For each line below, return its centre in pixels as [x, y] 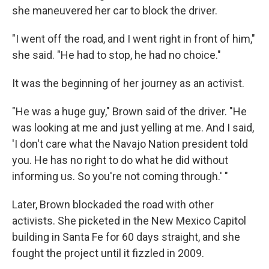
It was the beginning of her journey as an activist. [128, 83]
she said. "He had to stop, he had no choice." [116, 55]
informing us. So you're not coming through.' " [120, 176]
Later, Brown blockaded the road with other [113, 204]
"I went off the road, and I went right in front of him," [134, 38]
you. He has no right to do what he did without [120, 160]
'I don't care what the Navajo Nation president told [130, 144]
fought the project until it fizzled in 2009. [108, 253]
